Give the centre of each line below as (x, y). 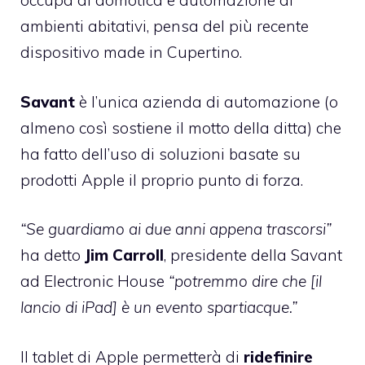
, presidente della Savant (253, 255)
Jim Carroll (124, 255)
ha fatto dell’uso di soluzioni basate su (161, 154)
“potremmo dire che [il (245, 281)
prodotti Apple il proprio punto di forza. (162, 180)
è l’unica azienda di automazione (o (207, 101)
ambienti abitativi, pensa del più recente (165, 26)
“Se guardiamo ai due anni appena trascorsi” (176, 229)
